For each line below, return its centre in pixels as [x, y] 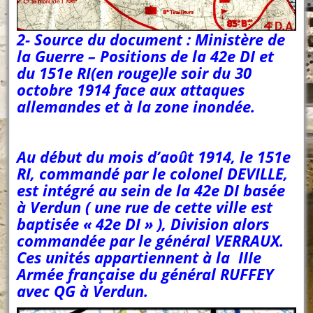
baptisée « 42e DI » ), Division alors [143, 223]
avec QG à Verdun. [83, 290]
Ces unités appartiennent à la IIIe [139, 257]
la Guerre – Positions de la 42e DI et [146, 56]
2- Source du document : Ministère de [151, 39]
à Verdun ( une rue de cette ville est [145, 206]
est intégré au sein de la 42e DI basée [151, 190]
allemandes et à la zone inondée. [136, 106]
